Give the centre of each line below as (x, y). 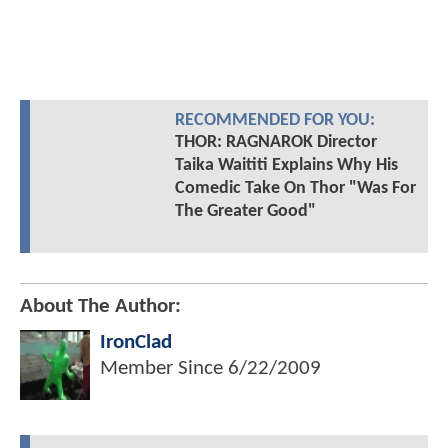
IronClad (136, 343)
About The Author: (100, 307)
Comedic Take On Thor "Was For (295, 189)
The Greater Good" (245, 212)
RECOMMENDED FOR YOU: (274, 121)
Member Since (164, 369)
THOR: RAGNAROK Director (275, 143)
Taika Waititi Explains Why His (286, 166)
